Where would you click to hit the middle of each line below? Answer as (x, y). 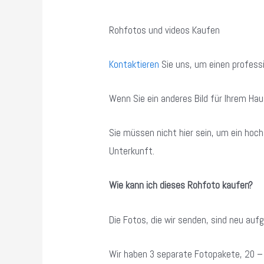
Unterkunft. (132, 151)
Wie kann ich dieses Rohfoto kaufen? (181, 185)
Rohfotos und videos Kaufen (165, 30)
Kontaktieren (134, 64)
